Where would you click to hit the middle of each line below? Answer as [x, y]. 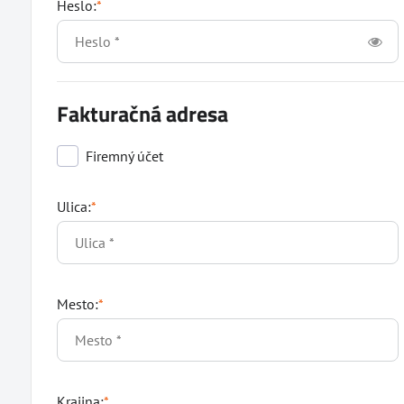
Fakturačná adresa [142, 114]
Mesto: [77, 304]
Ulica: [73, 207]
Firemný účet [124, 156]
